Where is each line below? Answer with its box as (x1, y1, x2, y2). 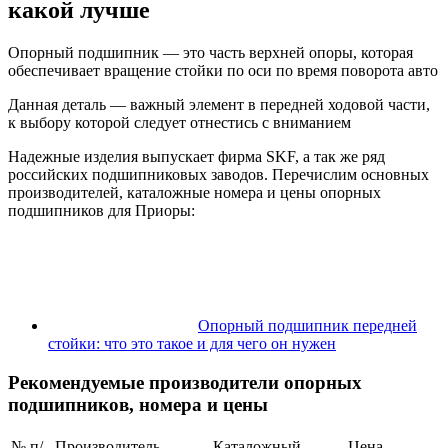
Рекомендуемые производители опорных (8, 372, 362, 394)
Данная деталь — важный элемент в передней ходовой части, (8, 96, 430, 114)
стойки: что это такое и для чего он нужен (48, 335, 336, 353)
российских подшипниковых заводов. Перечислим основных (8, 166, 429, 184)
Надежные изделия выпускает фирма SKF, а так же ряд (8, 148, 385, 166)
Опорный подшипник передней (198, 317, 417, 335)
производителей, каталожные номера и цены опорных (8, 184, 381, 202)
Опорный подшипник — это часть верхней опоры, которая (8, 44, 413, 62)
